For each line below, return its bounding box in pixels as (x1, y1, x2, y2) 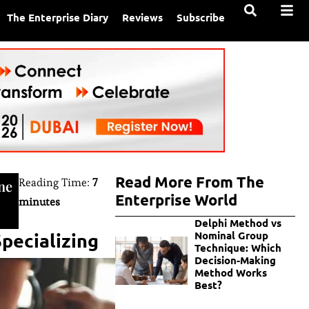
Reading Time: (18, 175, 92, 190)
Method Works (194, 266, 267, 280)
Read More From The (115, 172, 265, 192)
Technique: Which (194, 241, 281, 255)
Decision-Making (194, 253, 276, 268)
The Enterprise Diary (7, 10, 109, 24)
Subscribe (177, 10, 226, 24)
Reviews (122, 10, 163, 24)
